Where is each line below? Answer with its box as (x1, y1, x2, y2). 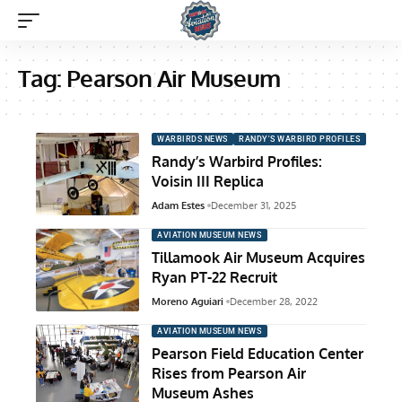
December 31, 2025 (210, 199, 296, 213)
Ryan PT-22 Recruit (152, 268, 277, 287)
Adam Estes (152, 199, 205, 213)
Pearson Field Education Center (152, 345, 363, 363)
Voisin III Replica (152, 172, 264, 191)
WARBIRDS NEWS (157, 134, 228, 144)
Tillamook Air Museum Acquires (152, 249, 365, 267)
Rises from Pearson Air (152, 364, 306, 383)
